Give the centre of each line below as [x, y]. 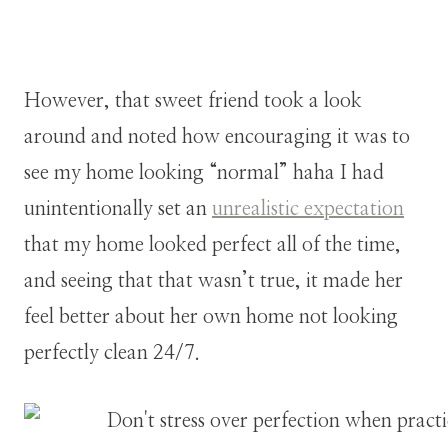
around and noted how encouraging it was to [217, 136]
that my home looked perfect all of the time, [212, 244]
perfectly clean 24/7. [112, 352]
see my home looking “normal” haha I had [204, 172]
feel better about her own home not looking [211, 316]
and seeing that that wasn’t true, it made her [213, 280]
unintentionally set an [118, 208]
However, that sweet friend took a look [193, 100]
